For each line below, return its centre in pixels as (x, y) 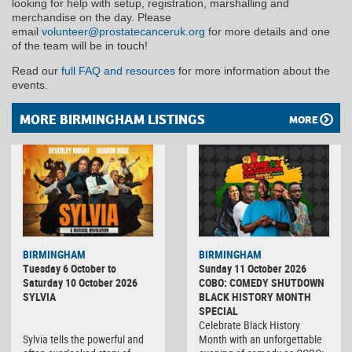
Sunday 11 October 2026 (253, 268)
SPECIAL (218, 310)
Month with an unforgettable (260, 339)
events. (30, 85)
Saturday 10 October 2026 (80, 282)
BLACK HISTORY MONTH (255, 296)
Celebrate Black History (249, 324)
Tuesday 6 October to (70, 268)
